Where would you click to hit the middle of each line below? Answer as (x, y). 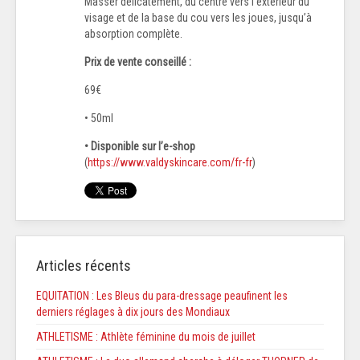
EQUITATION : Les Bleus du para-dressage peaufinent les (162, 295)
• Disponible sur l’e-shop (140, 146)
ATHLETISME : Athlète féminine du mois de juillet (146, 336)
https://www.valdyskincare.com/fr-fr (170, 162)
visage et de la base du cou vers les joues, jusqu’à (198, 17)
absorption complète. (133, 33)
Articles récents (84, 265)
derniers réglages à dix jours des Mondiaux (133, 311)
